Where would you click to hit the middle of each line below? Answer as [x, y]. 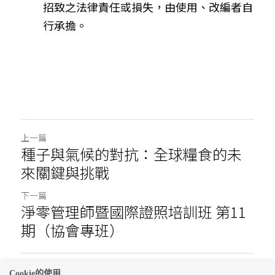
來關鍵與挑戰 [65, 172]
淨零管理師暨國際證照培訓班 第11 [134, 211]
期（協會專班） [72, 230]
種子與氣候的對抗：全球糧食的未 [131, 153]
